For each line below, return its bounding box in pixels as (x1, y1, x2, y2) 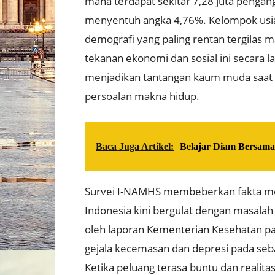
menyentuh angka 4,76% (85, 13, 203, 28)
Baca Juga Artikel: (96, 141, 174, 152)
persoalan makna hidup (85, 89, 196, 104)
